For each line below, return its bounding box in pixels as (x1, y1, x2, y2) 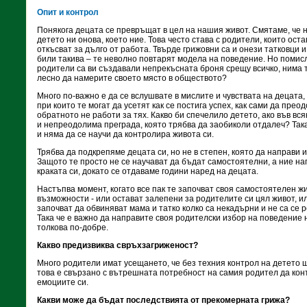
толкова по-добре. (37, 223, 108, 232)
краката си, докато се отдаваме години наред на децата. (37, 167, 258, 176)
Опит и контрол (37, 8, 99, 17)
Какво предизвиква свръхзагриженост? (37, 241, 198, 250)
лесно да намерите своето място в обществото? (37, 73, 227, 83)
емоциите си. (37, 278, 88, 287)
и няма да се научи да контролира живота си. (37, 130, 214, 139)
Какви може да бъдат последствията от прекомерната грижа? (37, 295, 290, 305)
